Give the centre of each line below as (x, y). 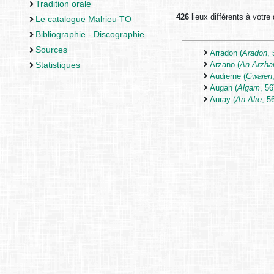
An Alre (249, 100)
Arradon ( (226, 53)
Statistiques (57, 65)
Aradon (255, 53)
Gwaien (259, 76)
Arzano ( (225, 65)
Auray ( (223, 100)
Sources (51, 50)
